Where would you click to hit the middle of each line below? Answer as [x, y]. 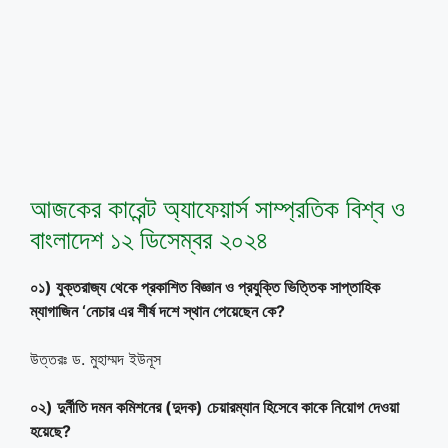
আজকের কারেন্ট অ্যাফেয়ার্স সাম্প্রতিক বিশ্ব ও [217, 208]
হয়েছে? [50, 430]
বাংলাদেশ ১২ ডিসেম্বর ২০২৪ [149, 239]
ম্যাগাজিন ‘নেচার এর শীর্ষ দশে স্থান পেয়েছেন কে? [157, 310]
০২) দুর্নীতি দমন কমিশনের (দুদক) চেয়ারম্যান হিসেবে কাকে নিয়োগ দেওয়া [214, 406]
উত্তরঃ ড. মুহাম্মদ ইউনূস [95, 358]
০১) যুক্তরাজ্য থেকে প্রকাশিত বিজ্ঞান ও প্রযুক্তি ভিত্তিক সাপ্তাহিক [205, 286]
